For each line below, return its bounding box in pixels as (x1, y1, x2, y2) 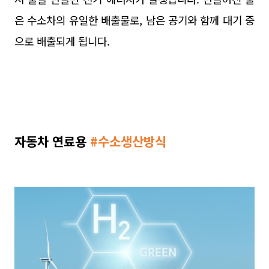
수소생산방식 (98, 132, 166, 150)
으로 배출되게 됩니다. (14, 33, 110, 49)
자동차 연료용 (14, 132, 86, 150)
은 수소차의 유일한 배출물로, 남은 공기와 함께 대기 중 (14, 12, 255, 28)
